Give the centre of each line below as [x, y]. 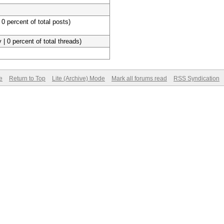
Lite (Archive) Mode [78, 78]
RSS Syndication [196, 78]
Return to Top [27, 78]
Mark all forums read [139, 78]
